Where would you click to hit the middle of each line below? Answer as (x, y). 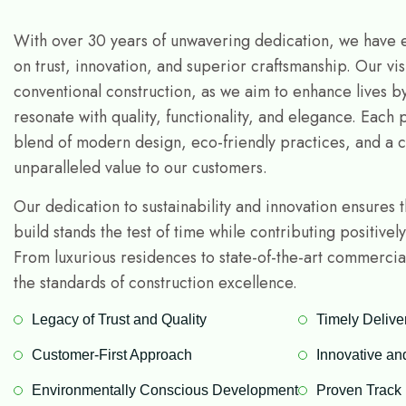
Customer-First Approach (112, 355)
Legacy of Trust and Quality (119, 319)
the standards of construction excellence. (155, 283)
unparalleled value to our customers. (140, 168)
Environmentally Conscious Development (165, 390)
